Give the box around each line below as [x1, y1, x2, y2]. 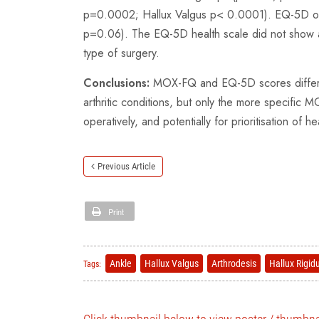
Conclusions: [83, 74, 153, 91]
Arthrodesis [211, 257, 256, 269]
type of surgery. [83, 44, 159, 61]
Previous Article [98, 160, 155, 172]
